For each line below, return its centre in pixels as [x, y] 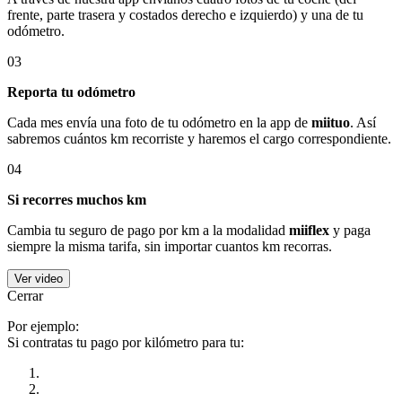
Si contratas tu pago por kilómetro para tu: [126, 342]
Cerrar [25, 296]
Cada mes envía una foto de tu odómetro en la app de [159, 122]
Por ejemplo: [43, 326]
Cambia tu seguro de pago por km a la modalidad [148, 230]
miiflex [309, 230]
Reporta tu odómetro [71, 92]
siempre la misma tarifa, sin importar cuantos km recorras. [170, 246]
